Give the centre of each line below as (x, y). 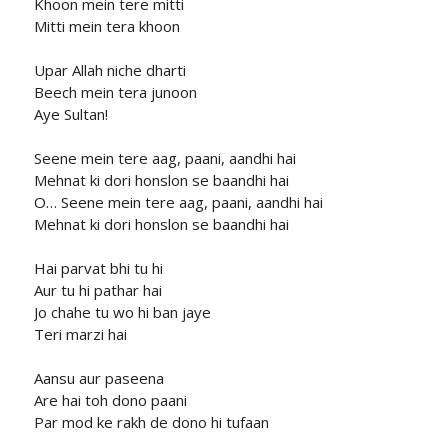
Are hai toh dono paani (110, 400)
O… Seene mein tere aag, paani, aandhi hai (178, 202)
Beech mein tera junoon (115, 92)
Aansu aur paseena (98, 378)
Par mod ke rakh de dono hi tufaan (151, 422)
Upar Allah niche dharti (109, 70)
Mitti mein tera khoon (106, 26)
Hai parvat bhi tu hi (98, 268)
